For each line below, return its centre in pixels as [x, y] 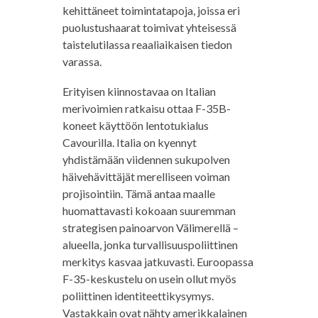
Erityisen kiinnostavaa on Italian [139, 92]
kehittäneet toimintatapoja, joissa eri [151, 11]
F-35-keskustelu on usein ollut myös [149, 279]
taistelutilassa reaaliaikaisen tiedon [147, 45]
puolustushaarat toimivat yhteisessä [149, 28]
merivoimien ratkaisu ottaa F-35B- [146, 109]
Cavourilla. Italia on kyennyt [129, 143]
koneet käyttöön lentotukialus [135, 126]
